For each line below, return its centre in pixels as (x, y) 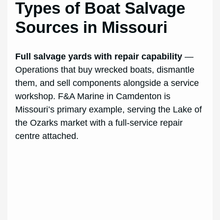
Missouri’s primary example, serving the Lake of (109, 109)
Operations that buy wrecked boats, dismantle (105, 69)
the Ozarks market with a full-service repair (99, 123)
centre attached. (47, 136)
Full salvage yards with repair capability (99, 56)
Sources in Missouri (92, 27)
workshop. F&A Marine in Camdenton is (93, 96)
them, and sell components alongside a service (107, 83)
